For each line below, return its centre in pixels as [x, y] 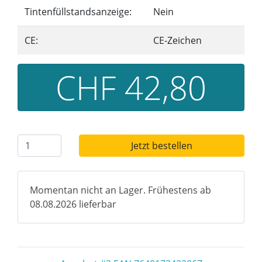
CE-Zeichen [177, 40]
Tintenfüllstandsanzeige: [78, 12]
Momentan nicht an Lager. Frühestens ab [120, 190]
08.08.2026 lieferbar [73, 204]
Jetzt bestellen [161, 146]
